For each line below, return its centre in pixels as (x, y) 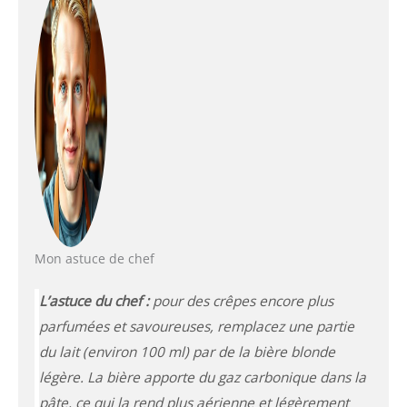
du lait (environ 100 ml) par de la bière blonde (187, 352)
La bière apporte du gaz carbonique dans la (226, 377)
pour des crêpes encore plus (241, 301)
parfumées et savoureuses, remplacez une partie (196, 326)
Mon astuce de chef (94, 258)
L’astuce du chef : (94, 301)
